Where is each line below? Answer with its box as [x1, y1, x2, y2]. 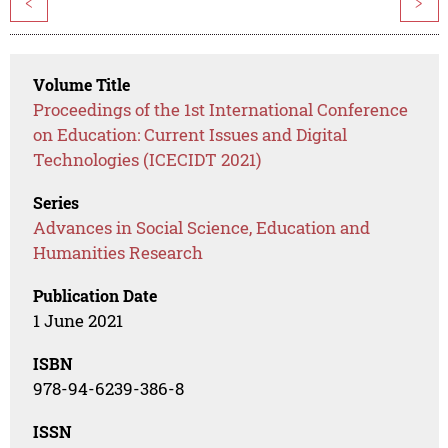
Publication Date [33, 285, 158, 307]
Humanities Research [33, 241, 204, 265]
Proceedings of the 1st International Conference [33, 98, 409, 122]
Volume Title [33, 74, 131, 96]
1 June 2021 [33, 309, 124, 333]
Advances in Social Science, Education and [33, 216, 371, 240]
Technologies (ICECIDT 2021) [33, 148, 262, 172]
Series [33, 192, 80, 214]
